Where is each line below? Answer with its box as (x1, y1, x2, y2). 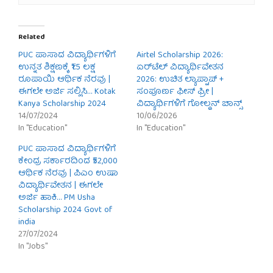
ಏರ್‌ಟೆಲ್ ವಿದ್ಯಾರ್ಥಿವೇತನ (136, 60, 224, 76)
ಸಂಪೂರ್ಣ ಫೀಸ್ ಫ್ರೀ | (136, 85, 213, 100)
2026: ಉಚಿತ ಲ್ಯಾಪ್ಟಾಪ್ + (136, 73, 224, 88)
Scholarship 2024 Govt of (18, 203, 112, 218)
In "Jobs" (18, 239, 48, 255)
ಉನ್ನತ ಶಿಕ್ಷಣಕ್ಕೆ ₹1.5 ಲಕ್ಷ (18, 60, 95, 76)
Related (18, 31, 44, 44)
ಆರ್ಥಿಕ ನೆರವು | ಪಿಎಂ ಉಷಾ (18, 166, 118, 182)
